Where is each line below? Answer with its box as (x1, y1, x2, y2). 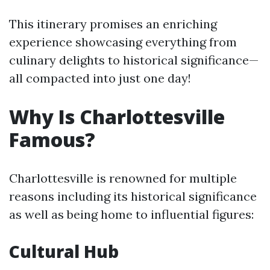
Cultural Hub (9, 240, 119, 263)
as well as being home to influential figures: (9, 207, 254, 222)
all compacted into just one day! (9, 71, 191, 86)
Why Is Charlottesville (9, 104, 225, 130)
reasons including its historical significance (9, 189, 257, 204)
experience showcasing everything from (9, 34, 237, 49)
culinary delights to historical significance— (9, 52, 259, 67)
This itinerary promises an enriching (9, 16, 217, 31)
